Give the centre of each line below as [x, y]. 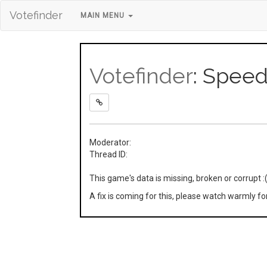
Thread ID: [109, 154]
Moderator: [111, 142]
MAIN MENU [104, 15]
